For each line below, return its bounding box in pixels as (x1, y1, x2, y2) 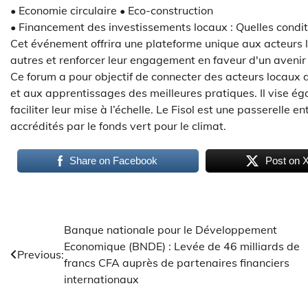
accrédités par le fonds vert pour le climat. (10, 118, 226, 133)
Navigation (10, 222, 96, 243)
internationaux (64, 272, 139, 286)
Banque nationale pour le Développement (64, 222, 277, 236)
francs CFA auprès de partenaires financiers (64, 255, 289, 269)
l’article (10, 272, 66, 293)
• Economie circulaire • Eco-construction (10, 3, 213, 17)
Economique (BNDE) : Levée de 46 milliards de (64, 239, 300, 253)
